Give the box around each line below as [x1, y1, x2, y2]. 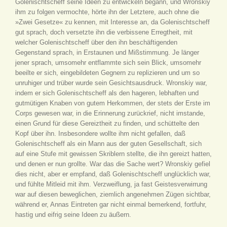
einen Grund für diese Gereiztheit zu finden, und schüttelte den [15, 120, 199, 127]
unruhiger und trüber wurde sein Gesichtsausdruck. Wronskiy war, [15, 79, 207, 87]
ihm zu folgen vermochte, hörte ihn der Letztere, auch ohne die [15, 8, 199, 16]
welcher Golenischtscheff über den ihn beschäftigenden [15, 39, 177, 46]
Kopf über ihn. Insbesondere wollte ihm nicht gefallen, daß [15, 130, 185, 137]
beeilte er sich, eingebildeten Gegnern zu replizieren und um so [15, 69, 200, 77]
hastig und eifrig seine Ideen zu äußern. [15, 211, 131, 218]
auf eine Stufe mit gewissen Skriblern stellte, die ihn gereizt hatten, [15, 150, 212, 158]
